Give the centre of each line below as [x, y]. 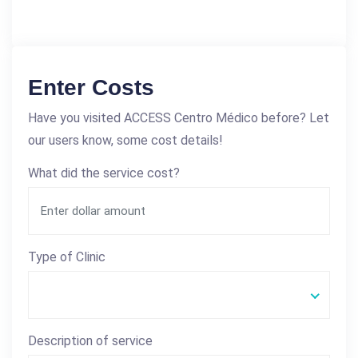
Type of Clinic [67, 257]
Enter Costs [91, 88]
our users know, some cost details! [125, 141]
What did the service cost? [104, 173]
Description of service [90, 341]
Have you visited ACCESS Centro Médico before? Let [179, 118]
